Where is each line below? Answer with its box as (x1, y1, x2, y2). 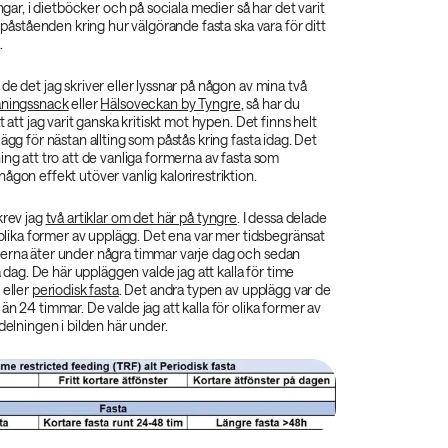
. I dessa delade (236, 209, 327, 226)
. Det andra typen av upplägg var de (118, 281, 331, 298)
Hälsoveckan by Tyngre (100, 95, 241, 112)
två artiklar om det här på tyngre (45, 209, 237, 226)
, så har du (240, 95, 300, 112)
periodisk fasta (31, 281, 119, 298)
